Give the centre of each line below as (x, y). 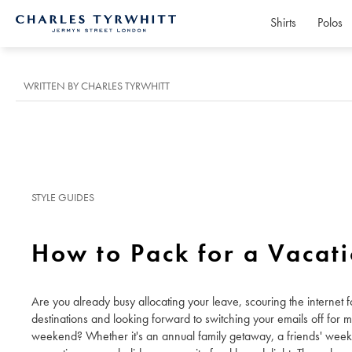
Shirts (283, 22)
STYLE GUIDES (63, 198)
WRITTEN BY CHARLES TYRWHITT (97, 86)
